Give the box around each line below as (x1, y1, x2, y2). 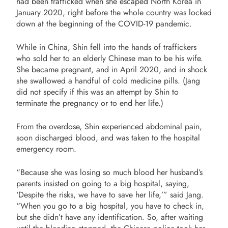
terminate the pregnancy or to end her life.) (16, 97, 163, 109)
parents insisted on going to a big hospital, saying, (16, 178, 189, 189)
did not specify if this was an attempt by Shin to (16, 86, 179, 98)
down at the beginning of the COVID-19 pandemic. (16, 18, 192, 30)
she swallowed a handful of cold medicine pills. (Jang (16, 75, 200, 87)
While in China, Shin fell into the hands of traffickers (16, 41, 196, 53)
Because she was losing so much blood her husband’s (20, 166, 203, 178)
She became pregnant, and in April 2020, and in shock (16, 64, 207, 75)
